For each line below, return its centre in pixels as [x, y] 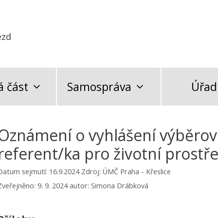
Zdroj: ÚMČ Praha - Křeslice [126, 172]
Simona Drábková [120, 185]
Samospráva [99, 87]
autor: [80, 185]
